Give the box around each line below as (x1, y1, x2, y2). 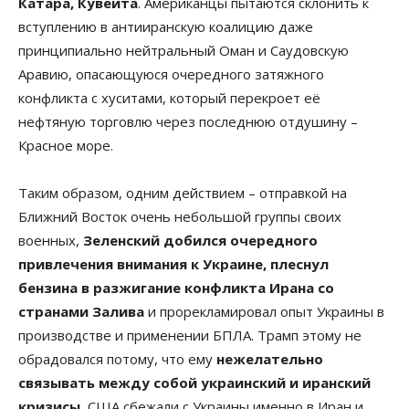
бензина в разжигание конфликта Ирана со (18, 278, 334, 297)
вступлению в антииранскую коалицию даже (18, 16, 313, 36)
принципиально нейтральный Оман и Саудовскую (18, 40, 349, 59)
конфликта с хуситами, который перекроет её (18, 88, 320, 107)
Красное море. (18, 135, 113, 154)
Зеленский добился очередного (79, 230, 318, 249)
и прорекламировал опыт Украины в (148, 301, 384, 320)
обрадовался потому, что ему (18, 349, 216, 368)
